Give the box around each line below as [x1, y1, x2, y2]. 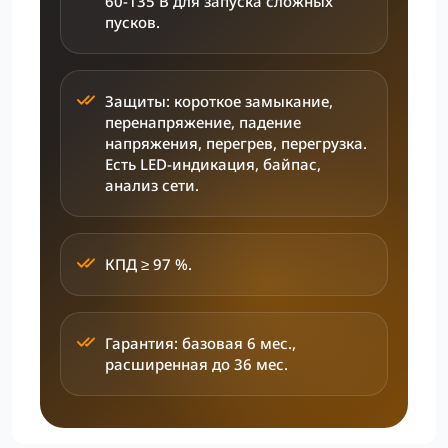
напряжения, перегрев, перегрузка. [105, 133, 367, 153]
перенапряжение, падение [105, 112, 301, 132]
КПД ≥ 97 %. [105, 254, 192, 274]
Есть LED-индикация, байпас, [105, 154, 321, 174]
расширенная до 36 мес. [105, 354, 288, 374]
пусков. [105, 12, 160, 32]
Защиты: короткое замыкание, [105, 91, 333, 111]
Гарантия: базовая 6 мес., [105, 333, 296, 353]
